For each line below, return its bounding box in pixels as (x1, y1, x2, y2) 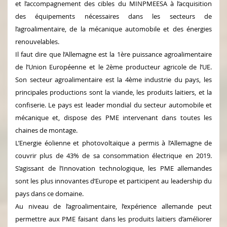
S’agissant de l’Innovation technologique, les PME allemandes (15, 163, 212, 173)
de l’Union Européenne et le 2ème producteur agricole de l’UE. (15, 62, 212, 71)
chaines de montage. (15, 125, 78, 135)
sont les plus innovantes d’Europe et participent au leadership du (15, 176, 212, 185)
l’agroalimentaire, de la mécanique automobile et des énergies (15, 24, 212, 33)
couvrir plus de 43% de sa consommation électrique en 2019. (15, 150, 212, 160)
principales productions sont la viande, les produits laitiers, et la (15, 87, 212, 97)
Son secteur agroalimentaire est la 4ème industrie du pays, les (15, 74, 212, 84)
